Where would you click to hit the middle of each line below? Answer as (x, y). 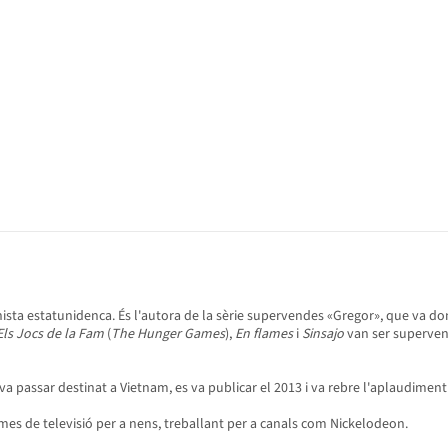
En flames (264, 334)
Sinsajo (323, 334)
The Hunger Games (168, 334)
